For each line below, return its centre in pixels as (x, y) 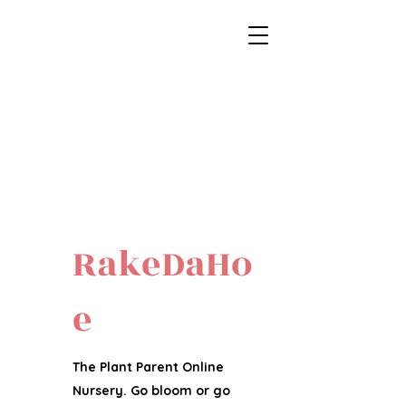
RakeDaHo (163, 265)
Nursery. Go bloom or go (151, 391)
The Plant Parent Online (148, 367)
